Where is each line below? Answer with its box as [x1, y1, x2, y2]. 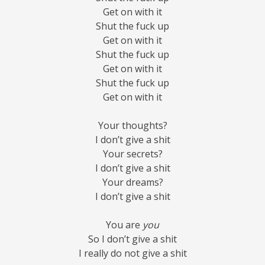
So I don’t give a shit [88, 232, 177, 246]
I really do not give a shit [78, 247, 187, 260]
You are [106, 218, 143, 232]
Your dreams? [102, 176, 163, 189]
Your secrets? [102, 147, 163, 161]
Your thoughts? [98, 119, 167, 132]
